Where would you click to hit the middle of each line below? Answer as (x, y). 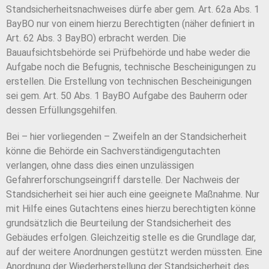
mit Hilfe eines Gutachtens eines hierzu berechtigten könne (131, 209)
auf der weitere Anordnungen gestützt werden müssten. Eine (134, 252)
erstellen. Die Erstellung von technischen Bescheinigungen (129, 82)
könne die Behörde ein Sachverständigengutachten (113, 151)
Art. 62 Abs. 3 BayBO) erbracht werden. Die (96, 38)
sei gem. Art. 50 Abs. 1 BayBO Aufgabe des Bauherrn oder (127, 96)
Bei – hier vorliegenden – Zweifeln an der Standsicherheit (126, 137)
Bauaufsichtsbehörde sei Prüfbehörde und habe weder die (128, 53)
